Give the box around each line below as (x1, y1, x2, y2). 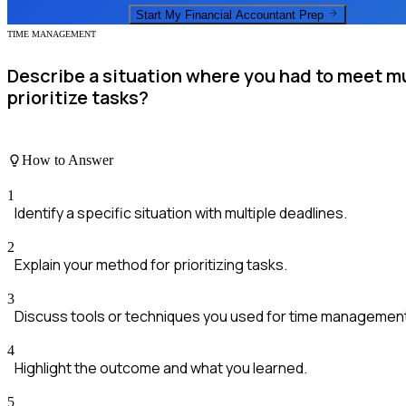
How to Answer (22, 151, 113, 168)
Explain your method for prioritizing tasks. (14, 255, 287, 275)
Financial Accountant (185, 8, 295, 23)
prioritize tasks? (7, 84, 149, 110)
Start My (136, 8, 185, 23)
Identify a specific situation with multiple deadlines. (14, 203, 347, 224)
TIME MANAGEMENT (7, 29, 96, 40)
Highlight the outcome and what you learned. (14, 358, 307, 379)
